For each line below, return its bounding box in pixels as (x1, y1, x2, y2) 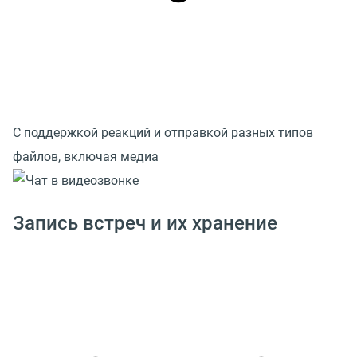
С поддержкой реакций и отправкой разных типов (13, 125, 313, 141)
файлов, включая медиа (13, 149, 159, 165)
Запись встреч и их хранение (13, 211, 277, 234)
